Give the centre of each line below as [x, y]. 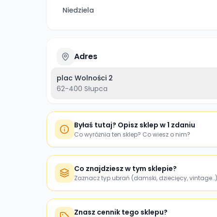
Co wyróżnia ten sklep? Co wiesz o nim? [132, 134]
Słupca [96, 89]
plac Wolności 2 [85, 78]
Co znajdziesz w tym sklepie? [125, 169]
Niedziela [78, 10]
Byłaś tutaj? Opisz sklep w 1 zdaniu [135, 125]
